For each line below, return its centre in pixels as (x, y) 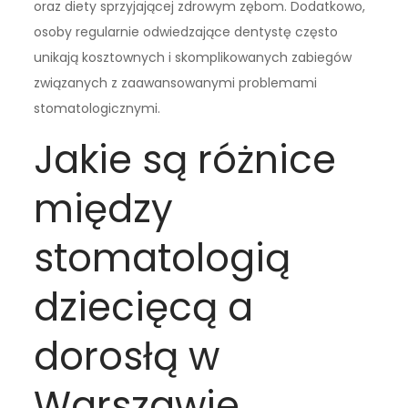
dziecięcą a (144, 307)
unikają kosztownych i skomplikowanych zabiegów (193, 57)
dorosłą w (127, 356)
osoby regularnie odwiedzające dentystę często (186, 31)
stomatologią (163, 258)
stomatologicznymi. (97, 108)
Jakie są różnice (185, 159)
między (104, 209)
